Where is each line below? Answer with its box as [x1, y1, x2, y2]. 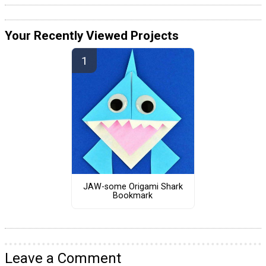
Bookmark [113, 190, 153, 201]
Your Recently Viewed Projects [5, 28, 179, 43]
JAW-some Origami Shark [83, 181, 183, 192]
